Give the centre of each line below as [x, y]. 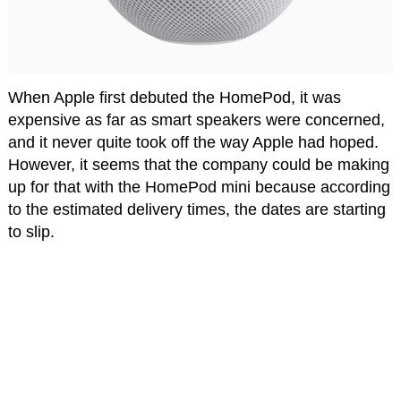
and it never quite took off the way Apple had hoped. [193, 142]
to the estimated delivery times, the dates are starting [196, 209]
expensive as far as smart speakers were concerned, [196, 119]
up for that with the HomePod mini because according [199, 187]
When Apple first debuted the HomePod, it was [174, 97]
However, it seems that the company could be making [198, 164]
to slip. [31, 231]
